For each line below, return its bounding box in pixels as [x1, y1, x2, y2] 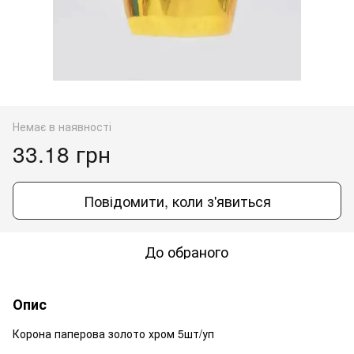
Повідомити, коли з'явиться [83, 190, 271, 211]
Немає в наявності [13, 118, 111, 134]
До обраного [145, 240, 228, 262]
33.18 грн [13, 137, 111, 169]
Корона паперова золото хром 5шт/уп [13, 325, 214, 341]
